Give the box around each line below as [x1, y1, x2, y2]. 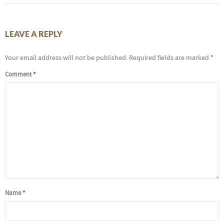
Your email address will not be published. [5, 53, 127, 63]
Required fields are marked [129, 53, 210, 63]
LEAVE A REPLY [5, 29, 62, 39]
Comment [5, 70, 33, 79]
